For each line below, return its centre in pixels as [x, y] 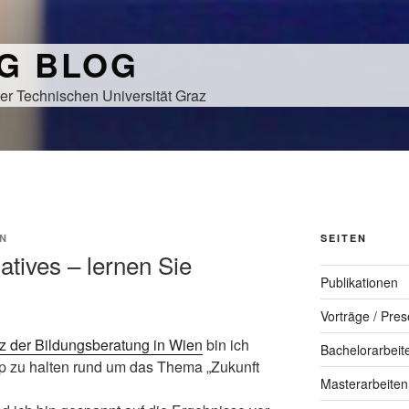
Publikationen [359, 282]
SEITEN [343, 238]
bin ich [226, 345]
